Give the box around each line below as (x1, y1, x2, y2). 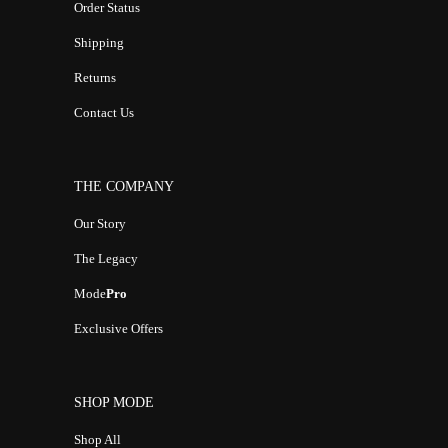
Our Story (73, 216, 126, 232)
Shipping (73, 35, 124, 51)
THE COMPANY (73, 179, 174, 195)
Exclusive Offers (73, 321, 163, 337)
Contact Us (73, 105, 134, 121)
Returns (73, 70, 116, 86)
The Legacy (73, 251, 138, 267)
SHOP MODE (73, 395, 154, 411)
